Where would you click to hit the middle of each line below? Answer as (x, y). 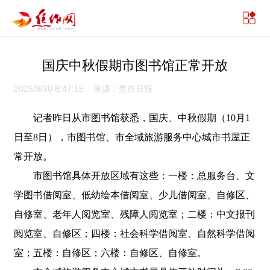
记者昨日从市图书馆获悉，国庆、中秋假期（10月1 (132, 118)
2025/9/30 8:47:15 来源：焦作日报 (83, 89)
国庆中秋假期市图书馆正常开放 (135, 65)
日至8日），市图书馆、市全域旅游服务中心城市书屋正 (132, 137)
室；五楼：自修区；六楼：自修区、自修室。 (110, 253)
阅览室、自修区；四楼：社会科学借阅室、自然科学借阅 (134, 234)
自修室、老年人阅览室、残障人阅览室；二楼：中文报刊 (134, 214)
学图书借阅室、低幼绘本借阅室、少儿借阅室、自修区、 (134, 195)
